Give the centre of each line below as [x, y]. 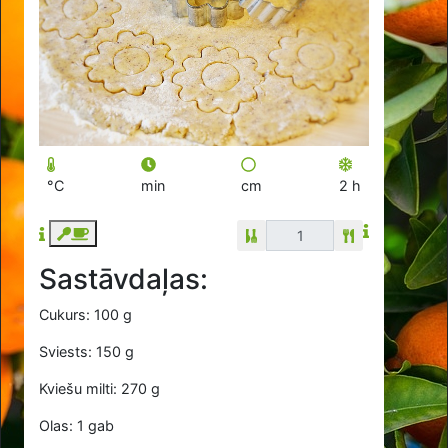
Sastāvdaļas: [124, 279]
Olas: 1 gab [77, 426]
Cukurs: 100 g [86, 315]
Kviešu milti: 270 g [100, 389]
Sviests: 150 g [87, 352]
